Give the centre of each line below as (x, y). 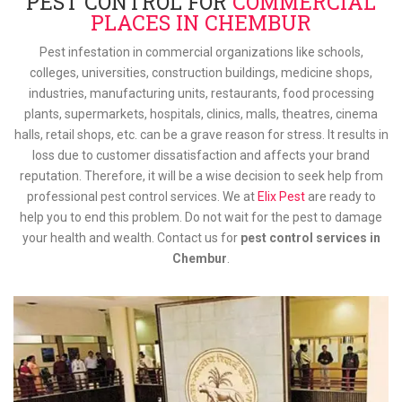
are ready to (340, 197)
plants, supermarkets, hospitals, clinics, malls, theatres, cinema (201, 114)
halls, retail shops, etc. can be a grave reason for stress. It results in (201, 135)
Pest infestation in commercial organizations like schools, (201, 52)
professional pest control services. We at (142, 197)
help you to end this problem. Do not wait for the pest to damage (201, 217)
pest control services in (310, 238)
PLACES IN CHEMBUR (201, 22)
